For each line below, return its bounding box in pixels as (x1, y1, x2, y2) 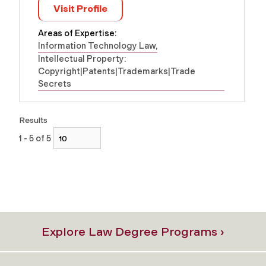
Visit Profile (53, 3, 107, 15)
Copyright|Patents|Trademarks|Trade (38, 66, 195, 77)
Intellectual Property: (38, 53, 126, 65)
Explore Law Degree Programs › (42, 224, 224, 239)
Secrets (38, 78, 71, 90)
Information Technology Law (38, 40, 156, 52)
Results (19, 115, 47, 125)
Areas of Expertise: (38, 28, 116, 39)
